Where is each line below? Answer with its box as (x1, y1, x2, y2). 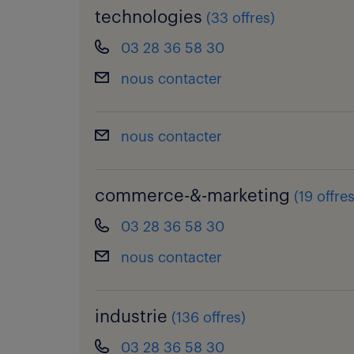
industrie (95, 308, 168, 326)
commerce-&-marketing (95, 187, 290, 205)
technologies (95, 9, 202, 26)
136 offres (176, 311, 241, 325)
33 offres (211, 11, 270, 25)
